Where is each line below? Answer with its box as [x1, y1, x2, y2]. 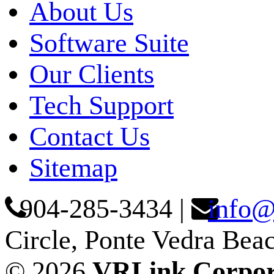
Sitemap [29, 152, 117, 183]
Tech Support [29, 90, 174, 120]
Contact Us [29, 121, 150, 152]
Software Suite [29, 28, 189, 58]
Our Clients [29, 59, 154, 89]
